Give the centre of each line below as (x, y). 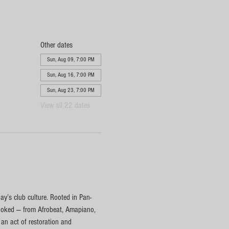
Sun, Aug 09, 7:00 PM (71, 60)
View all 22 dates (65, 105)
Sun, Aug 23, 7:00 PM (71, 90)
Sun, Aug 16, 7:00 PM (71, 75)
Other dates (56, 45)
